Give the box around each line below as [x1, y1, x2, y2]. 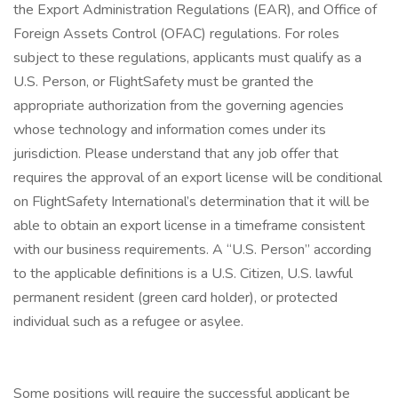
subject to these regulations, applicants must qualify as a [13, 48, 362, 68]
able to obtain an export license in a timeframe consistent [13, 216, 365, 235]
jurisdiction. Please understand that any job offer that [13, 144, 338, 163]
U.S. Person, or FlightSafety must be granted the [13, 72, 314, 92]
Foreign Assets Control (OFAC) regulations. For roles [13, 24, 339, 44]
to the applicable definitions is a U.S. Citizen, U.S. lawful [13, 264, 353, 283]
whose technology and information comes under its [13, 120, 326, 139]
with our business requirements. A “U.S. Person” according [13, 240, 371, 259]
